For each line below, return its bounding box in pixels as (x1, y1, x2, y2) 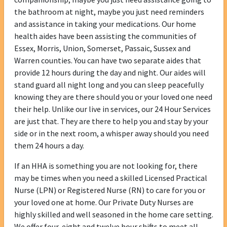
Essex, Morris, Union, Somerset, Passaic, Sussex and (14, 43, 191, 54)
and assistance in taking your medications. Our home (14, 19, 196, 29)
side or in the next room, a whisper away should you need (14, 128, 209, 139)
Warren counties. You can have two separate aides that (14, 55, 201, 66)
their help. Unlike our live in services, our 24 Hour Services (14, 104, 211, 115)
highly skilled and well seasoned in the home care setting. (14, 209, 213, 220)
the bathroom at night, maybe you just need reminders (14, 7, 204, 17)
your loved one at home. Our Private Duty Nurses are (14, 197, 194, 208)
